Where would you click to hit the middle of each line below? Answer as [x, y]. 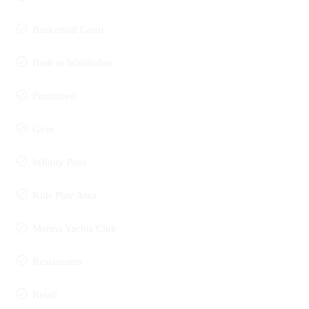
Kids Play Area [64, 195]
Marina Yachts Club [74, 228]
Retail [45, 295]
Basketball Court [68, 30]
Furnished [54, 96]
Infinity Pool [59, 162]
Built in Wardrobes [73, 63]
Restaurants [57, 261]
